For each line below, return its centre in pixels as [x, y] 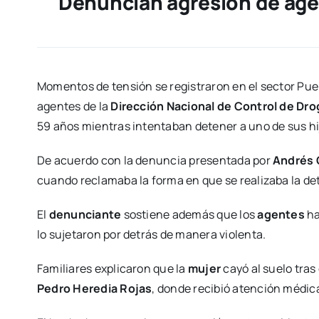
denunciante [85, 215]
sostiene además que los [189, 215]
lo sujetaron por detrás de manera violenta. [151, 235]
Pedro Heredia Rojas [94, 289]
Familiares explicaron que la [112, 269]
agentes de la [74, 106]
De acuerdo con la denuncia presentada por [155, 161]
